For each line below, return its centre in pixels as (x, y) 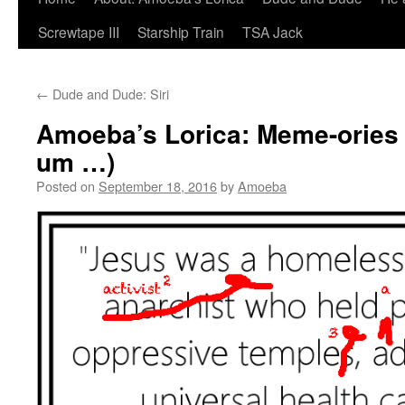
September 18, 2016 (158, 186)
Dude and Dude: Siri (109, 94)
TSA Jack (273, 32)
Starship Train (181, 32)
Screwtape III (79, 32)
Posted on (66, 186)
